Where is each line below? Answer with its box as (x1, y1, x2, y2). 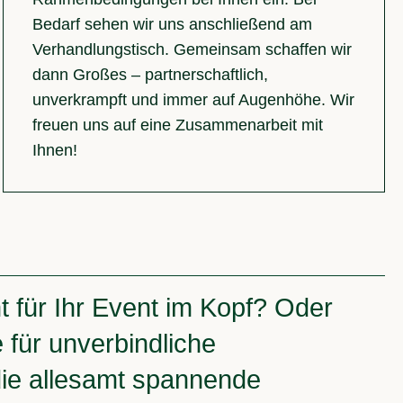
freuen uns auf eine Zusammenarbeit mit (32, 116, 324, 135)
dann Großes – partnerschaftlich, (32, 66, 269, 85)
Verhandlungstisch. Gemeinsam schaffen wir (32, 40, 353, 59)
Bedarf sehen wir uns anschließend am (32, 15, 313, 34)
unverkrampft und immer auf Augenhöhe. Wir (32, 91, 355, 110)
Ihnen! (32, 141, 78, 160)
